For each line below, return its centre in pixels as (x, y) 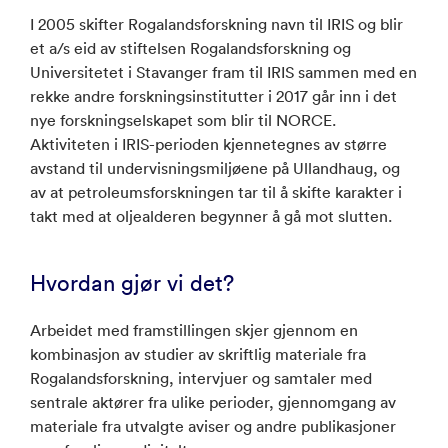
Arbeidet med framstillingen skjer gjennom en (194, 329)
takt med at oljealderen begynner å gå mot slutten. (211, 215)
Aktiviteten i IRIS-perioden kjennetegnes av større (208, 143)
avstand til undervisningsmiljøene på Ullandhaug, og (215, 167)
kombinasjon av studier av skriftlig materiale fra (198, 353)
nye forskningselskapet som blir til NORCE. (183, 119)
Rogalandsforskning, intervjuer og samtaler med (201, 377)
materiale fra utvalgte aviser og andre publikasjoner (213, 425)
